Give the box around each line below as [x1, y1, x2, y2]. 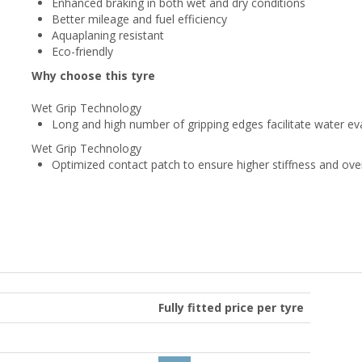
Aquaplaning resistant [52, 27, 164, 43]
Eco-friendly [52, 43, 113, 59]
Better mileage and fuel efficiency [52, 11, 227, 27]
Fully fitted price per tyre [158, 299, 304, 315]
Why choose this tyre [32, 67, 155, 83]
